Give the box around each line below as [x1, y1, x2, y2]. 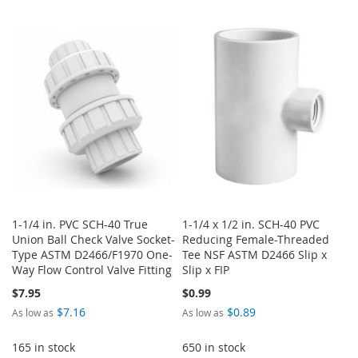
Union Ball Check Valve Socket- [12, 231, 175, 247]
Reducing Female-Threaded [182, 231, 330, 247]
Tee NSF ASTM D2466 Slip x [182, 246, 328, 262]
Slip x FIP [182, 261, 230, 277]
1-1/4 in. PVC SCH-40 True [12, 216, 148, 232]
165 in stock [12, 339, 75, 355]
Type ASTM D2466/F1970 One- [12, 246, 173, 262]
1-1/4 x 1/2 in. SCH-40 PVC [182, 216, 320, 232]
